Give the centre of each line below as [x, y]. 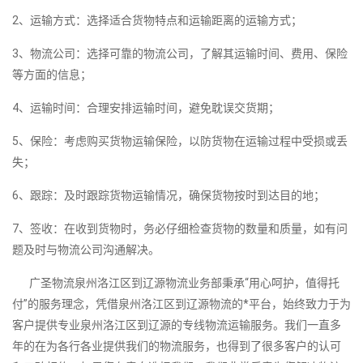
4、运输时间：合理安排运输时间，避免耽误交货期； [146, 108]
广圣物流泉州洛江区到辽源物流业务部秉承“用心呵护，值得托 [176, 283]
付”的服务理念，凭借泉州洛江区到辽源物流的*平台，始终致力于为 [181, 304]
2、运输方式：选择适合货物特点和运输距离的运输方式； [157, 21]
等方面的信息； [52, 75]
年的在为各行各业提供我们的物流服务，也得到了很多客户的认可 [177, 346]
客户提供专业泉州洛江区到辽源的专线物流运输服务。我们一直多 [177, 325]
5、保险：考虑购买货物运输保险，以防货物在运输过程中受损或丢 [180, 141]
